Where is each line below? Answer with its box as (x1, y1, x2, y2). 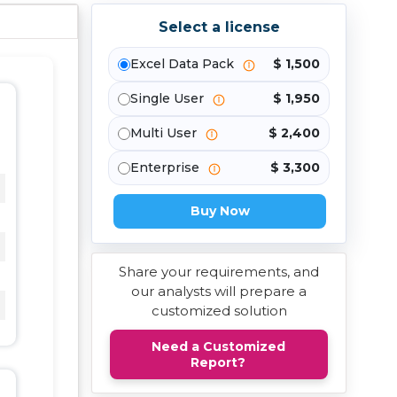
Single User (130, 90, 207, 106)
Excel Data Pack (130, 56, 237, 72)
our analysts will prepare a (131, 283, 307, 300)
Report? (191, 354, 245, 370)
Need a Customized (151, 339, 285, 354)
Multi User (130, 125, 200, 141)
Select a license (158, 19, 280, 35)
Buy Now (190, 203, 250, 219)
